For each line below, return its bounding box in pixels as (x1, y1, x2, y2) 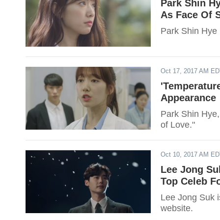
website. (161, 203, 193, 213)
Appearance (161, 92, 216, 103)
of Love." (161, 120, 195, 130)
